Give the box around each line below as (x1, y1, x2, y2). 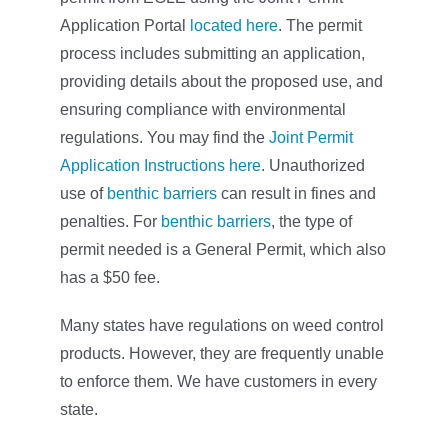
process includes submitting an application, (59, 44, 365, 62)
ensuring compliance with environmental (59, 100, 346, 118)
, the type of (270, 212, 352, 230)
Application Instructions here (59, 156, 261, 174)
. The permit (277, 16, 362, 34)
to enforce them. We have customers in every (59, 372, 377, 390)
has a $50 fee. (59, 268, 160, 286)
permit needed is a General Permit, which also (59, 240, 386, 258)
